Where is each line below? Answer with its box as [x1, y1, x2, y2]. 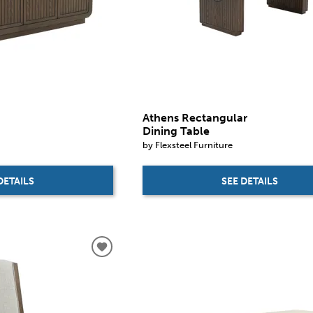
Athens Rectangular [143, 110, 248, 124]
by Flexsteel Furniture [143, 138, 233, 150]
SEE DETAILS [221, 175, 279, 188]
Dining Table [143, 124, 210, 138]
